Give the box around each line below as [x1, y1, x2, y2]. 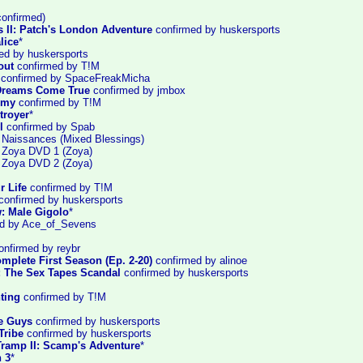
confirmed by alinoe [152, 254, 247, 267]
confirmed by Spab [3, 121, 95, 133]
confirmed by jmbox [90, 84, 186, 96]
